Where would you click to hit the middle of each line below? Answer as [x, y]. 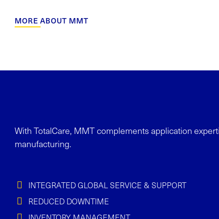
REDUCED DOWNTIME [69, 201]
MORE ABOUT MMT [52, 20]
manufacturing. [43, 143]
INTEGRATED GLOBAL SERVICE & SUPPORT [108, 185]
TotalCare [52, 130]
